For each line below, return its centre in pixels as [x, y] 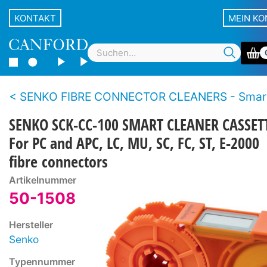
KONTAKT [35, 18]
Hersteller [31, 225]
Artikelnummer [43, 181]
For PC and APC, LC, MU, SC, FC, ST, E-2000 [134, 143]
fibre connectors [58, 162]
